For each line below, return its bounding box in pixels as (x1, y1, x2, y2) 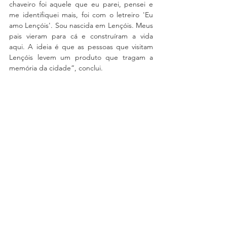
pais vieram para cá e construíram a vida (9, 31, 153, 41)
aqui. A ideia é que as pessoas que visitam (9, 42, 153, 51)
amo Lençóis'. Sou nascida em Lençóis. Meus (9, 21, 153, 30)
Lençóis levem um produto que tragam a (9, 53, 153, 62)
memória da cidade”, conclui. (9, 63, 103, 72)
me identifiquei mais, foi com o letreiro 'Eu (9, 10, 153, 19)
